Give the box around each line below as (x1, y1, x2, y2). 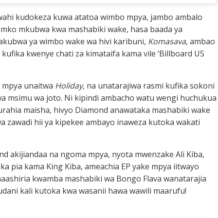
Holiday (55, 80, 83, 91)
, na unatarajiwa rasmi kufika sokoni (83, 80, 215, 91)
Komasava (148, 36, 186, 47)
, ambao (186, 36, 215, 47)
